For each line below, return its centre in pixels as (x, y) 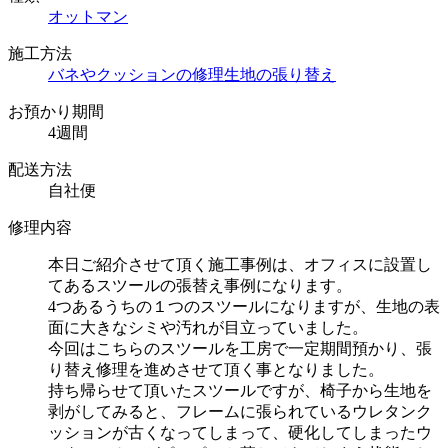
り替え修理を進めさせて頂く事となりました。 (216, 370)
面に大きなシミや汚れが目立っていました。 (208, 328)
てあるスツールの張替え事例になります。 (200, 286)
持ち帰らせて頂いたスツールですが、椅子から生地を (240, 391)
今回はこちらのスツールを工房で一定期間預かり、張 (240, 349)
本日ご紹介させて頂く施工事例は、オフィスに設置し (240, 265)
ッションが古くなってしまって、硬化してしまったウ (240, 433)
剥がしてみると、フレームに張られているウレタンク (240, 412)
